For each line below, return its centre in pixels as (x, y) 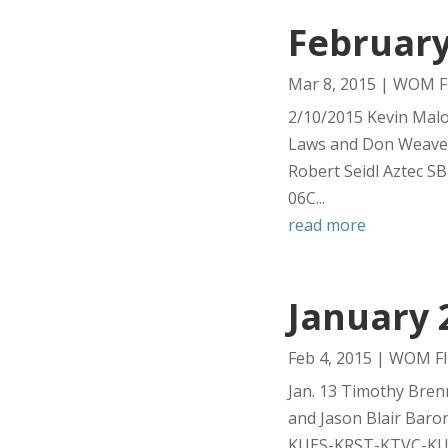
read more (327, 224)
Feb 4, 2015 (330, 357)
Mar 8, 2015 (332, 83)
